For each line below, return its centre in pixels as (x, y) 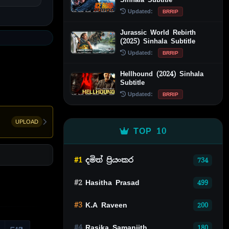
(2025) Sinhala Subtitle (158, 41)
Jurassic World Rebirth (158, 32)
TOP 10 (150, 131)
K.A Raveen (106, 205)
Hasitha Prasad (112, 183)
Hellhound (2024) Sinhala (162, 74)
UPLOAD (27, 122)
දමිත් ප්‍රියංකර (109, 160)
